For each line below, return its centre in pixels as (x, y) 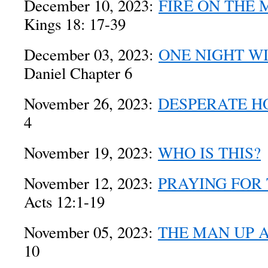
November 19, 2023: (91, 153)
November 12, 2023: (91, 183)
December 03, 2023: (91, 54)
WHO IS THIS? (209, 153)
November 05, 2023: (91, 232)
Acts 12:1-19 (64, 202)
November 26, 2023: (91, 103)
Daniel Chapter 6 (78, 73)
